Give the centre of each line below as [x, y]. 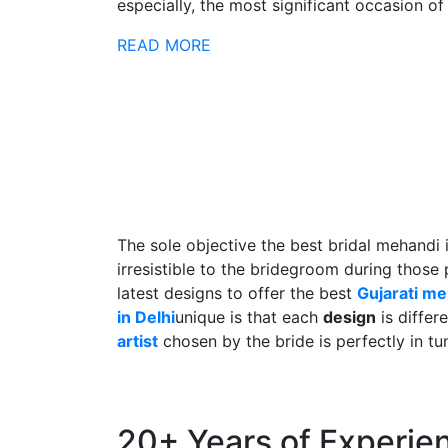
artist [137, 341]
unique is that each [249, 317]
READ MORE [164, 45]
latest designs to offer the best [237, 293]
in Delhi [146, 317]
